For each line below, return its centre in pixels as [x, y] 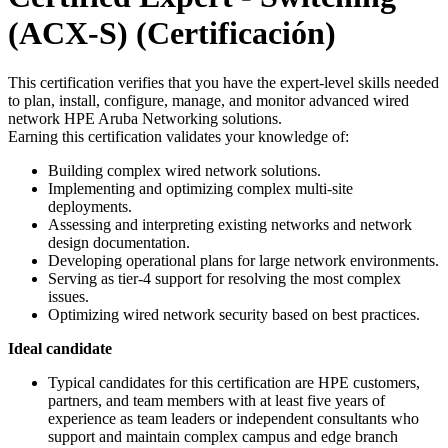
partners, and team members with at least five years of [216, 400]
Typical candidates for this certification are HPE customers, [234, 382]
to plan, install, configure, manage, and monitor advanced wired [208, 100]
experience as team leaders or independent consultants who [233, 418]
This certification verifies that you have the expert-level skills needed [223, 82]
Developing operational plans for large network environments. [243, 260]
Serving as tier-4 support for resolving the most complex [224, 278]
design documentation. [119, 242]
